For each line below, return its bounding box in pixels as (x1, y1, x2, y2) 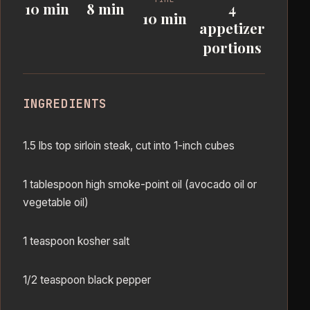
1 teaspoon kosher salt (23, 235, 129, 248)
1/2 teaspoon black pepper (23, 273, 151, 287)
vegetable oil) (23, 196, 89, 210)
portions (203, 37, 262, 57)
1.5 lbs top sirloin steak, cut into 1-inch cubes (23, 139, 235, 153)
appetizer (199, 18, 265, 38)
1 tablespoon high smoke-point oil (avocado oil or (23, 178, 257, 192)
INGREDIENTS (23, 96, 107, 112)
